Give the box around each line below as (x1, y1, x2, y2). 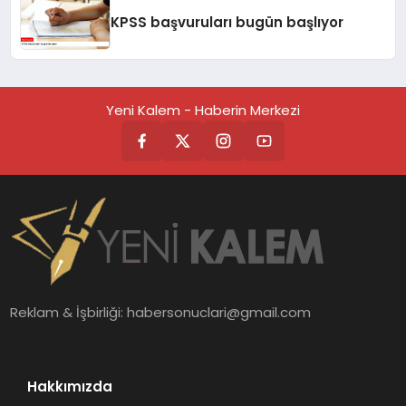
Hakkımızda (26, 377, 112, 397)
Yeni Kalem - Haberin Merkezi (106, 101, 300, 121)
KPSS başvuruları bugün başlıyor (111, 13, 344, 33)
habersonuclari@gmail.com (127, 303, 312, 323)
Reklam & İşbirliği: (10, 303, 128, 323)
